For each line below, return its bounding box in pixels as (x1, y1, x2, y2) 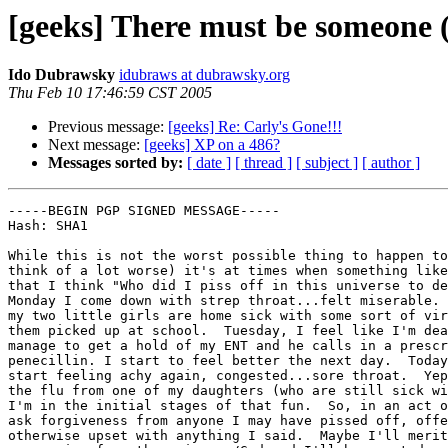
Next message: (48, 136, 144, 154)
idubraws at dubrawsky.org (119, 66, 290, 84)
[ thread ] (235, 154, 292, 172)
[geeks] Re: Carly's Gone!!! (168, 118, 342, 136)
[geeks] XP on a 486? (144, 136, 280, 154)
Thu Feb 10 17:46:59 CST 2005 (8, 84, 212, 102)
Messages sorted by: (48, 154, 183, 172)
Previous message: (48, 118, 168, 136)
